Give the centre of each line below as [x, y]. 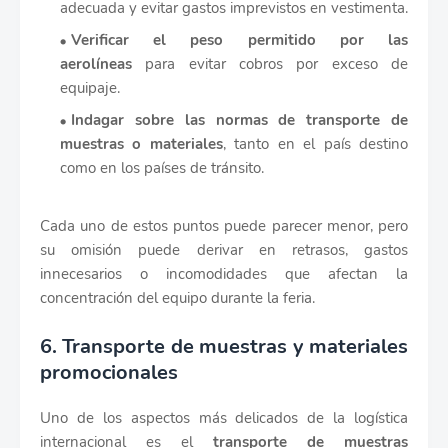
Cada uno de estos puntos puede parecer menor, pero [224, 226]
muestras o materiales [141, 144]
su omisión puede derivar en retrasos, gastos [224, 250]
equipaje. [90, 88]
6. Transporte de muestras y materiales [224, 347]
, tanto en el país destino [315, 144]
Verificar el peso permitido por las [239, 40]
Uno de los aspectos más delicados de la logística [224, 418]
